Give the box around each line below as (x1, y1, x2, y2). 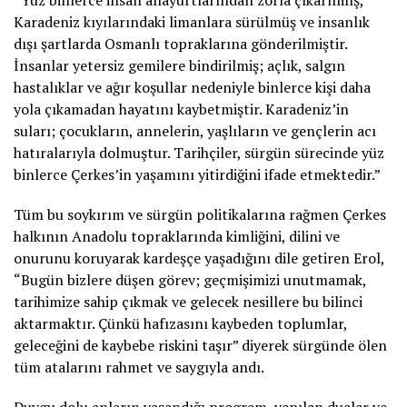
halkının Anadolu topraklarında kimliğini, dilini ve (14, 226, 340, 247)
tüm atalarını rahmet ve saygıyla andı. (14, 357, 264, 378)
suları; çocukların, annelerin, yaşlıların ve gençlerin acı (14, 121, 376, 142)
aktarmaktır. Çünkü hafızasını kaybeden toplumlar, (14, 313, 347, 334)
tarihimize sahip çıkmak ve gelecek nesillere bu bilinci (14, 292, 362, 313)
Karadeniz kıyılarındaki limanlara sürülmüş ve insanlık (14, 12, 370, 33)
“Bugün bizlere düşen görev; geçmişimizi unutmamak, (14, 270, 366, 291)
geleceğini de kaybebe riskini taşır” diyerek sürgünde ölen (14, 335, 387, 356)
